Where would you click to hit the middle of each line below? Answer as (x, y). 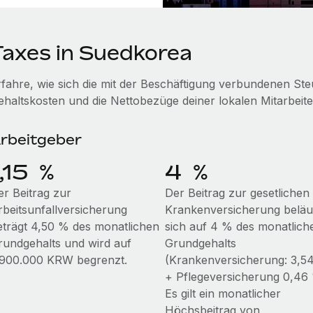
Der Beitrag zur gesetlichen (237, 193)
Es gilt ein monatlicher (223, 293)
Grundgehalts (200, 243)
